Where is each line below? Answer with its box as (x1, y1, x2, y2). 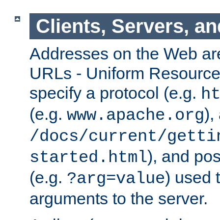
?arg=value (67, 169, 165, 188)
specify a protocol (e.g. (29, 83, 201, 102)
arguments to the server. (29, 189, 208, 208)
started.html (29, 148, 147, 167)
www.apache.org (67, 106, 204, 125)
